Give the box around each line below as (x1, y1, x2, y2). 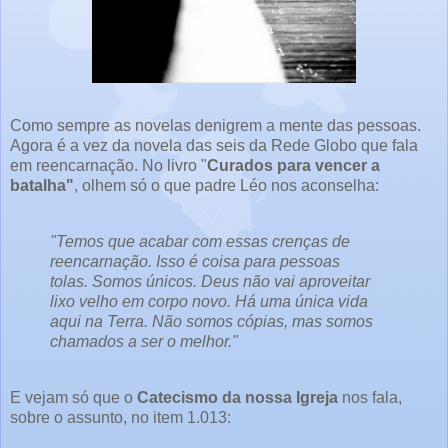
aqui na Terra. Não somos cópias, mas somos (50, 313, 373, 330)
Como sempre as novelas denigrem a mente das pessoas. (10, 117, 421, 135)
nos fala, (338, 388, 402, 406)
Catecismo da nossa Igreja (137, 388, 338, 406)
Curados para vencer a (207, 157, 380, 175)
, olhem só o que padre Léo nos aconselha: (74, 177, 379, 195)
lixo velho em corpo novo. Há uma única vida (50, 293, 368, 310)
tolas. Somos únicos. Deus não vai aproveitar (50, 273, 370, 290)
